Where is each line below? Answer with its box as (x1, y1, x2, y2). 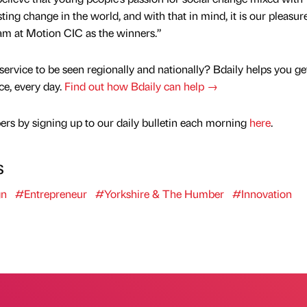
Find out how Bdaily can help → (64, 79, 218, 94)
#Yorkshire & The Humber (95, 186, 224, 201)
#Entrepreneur (14, 186, 87, 201)
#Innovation (232, 186, 292, 201)
